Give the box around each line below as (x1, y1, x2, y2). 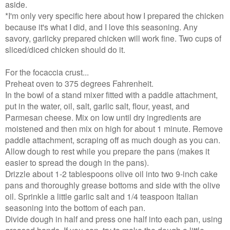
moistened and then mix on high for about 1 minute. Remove (5, 123, 223, 135)
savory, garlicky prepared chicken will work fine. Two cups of (5, 32, 221, 44)
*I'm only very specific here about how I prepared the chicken (5, 10, 224, 22)
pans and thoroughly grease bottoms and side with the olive (5, 179, 220, 191)
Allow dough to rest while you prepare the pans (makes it (5, 145, 209, 157)
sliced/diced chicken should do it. (5, 44, 125, 55)
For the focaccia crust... (5, 66, 89, 78)
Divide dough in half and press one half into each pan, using (5, 213, 222, 225)
